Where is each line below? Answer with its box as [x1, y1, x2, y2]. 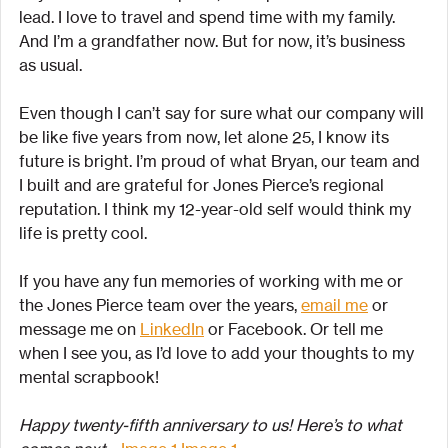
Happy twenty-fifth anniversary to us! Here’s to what [19, 415, 406, 436]
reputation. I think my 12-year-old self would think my [19, 199, 415, 220]
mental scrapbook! [19, 367, 159, 388]
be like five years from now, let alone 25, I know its [19, 127, 393, 148]
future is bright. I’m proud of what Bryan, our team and [19, 151, 424, 172]
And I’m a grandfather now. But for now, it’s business [19, 31, 409, 52]
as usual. [19, 55, 82, 76]
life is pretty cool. [19, 223, 147, 244]
